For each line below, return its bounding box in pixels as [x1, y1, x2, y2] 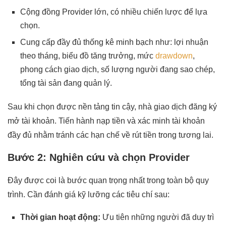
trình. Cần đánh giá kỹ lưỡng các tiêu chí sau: [8, 190, 169, 199]
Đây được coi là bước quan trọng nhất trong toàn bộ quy [8, 176, 209, 185]
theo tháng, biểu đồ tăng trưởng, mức [20, 51, 155, 60]
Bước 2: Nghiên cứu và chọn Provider [8, 151, 190, 163]
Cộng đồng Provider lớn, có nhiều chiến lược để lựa [20, 7, 207, 16]
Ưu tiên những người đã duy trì [100, 212, 214, 221]
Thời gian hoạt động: [20, 212, 100, 221]
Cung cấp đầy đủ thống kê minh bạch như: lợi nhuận [20, 37, 208, 46]
